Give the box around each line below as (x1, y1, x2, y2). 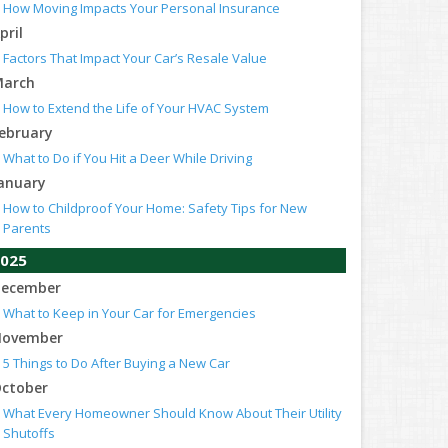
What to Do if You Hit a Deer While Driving (3, 149, 252, 167)
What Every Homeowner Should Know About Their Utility (3, 404, 342, 422)
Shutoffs (3, 424, 55, 442)
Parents (3, 219, 51, 237)
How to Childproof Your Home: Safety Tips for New (3, 199, 307, 217)
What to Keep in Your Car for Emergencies (3, 304, 256, 322)
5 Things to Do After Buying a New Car (3, 354, 230, 372)
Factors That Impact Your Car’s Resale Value (3, 49, 267, 67)
